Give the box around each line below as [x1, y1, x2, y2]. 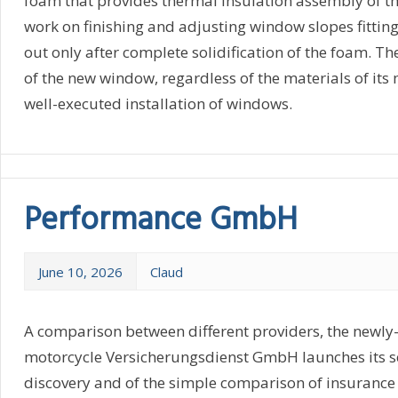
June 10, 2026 [37, 262, 123, 281]
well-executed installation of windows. [23, 92, 292, 114]
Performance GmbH [23, 195, 298, 247]
